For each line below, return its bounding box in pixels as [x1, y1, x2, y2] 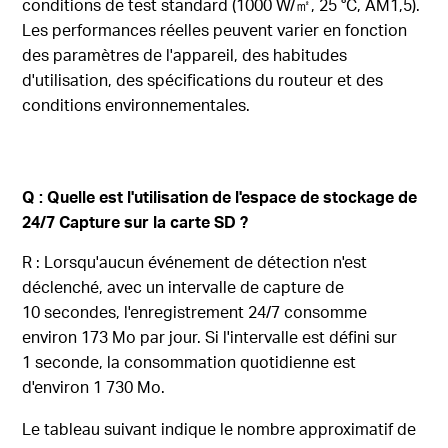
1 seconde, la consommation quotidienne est [22, 351, 357, 373]
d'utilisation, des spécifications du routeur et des [22, 69, 384, 91]
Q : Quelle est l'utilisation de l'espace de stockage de [22, 186, 418, 208]
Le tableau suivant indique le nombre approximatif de [22, 418, 417, 440]
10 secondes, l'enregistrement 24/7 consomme [22, 301, 368, 323]
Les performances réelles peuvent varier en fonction [22, 19, 408, 41]
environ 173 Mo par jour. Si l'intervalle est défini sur [22, 326, 398, 348]
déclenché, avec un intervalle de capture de [22, 276, 345, 298]
